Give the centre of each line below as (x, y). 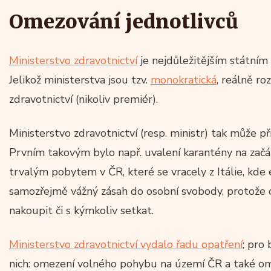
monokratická (184, 80)
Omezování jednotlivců (124, 21)
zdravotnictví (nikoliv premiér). (83, 99)
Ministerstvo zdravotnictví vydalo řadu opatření (126, 244)
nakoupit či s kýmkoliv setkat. (81, 210)
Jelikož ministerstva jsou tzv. (80, 80)
